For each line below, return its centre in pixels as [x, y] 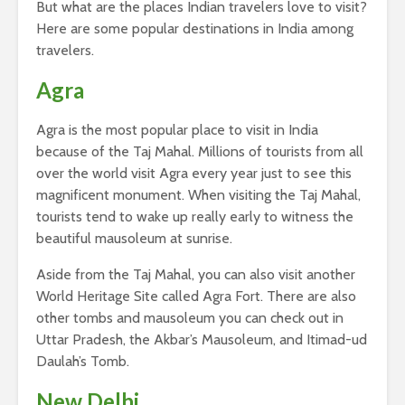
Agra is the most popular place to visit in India [177, 130]
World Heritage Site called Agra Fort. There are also [196, 297]
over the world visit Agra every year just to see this [194, 174]
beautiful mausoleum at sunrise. [134, 239]
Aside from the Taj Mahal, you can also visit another [196, 275]
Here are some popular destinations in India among [195, 29]
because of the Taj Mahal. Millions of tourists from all [200, 152]
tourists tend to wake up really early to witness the [195, 217]
